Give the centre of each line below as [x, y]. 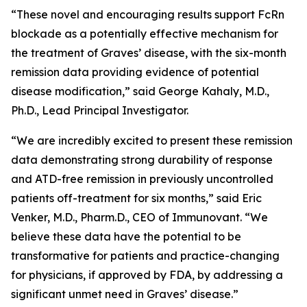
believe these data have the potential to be [126, 236]
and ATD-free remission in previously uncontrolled [142, 179]
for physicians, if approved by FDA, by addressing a [147, 275]
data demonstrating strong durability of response [142, 160]
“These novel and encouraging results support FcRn [148, 14]
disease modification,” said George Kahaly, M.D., [140, 91]
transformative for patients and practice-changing [145, 256]
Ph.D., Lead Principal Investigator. [100, 110]
